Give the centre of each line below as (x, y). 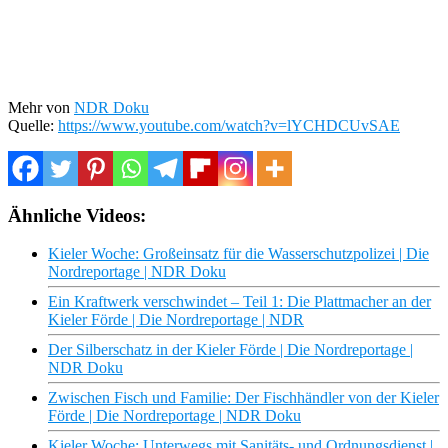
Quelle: (33, 125)
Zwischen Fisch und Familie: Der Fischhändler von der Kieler (243, 398)
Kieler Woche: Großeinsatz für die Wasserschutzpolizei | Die (238, 254)
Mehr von (41, 107)
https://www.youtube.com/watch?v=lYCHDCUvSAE (229, 125)
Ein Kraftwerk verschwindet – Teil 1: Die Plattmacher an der (239, 302)
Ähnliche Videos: (77, 215)
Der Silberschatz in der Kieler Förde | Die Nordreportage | (230, 350)
